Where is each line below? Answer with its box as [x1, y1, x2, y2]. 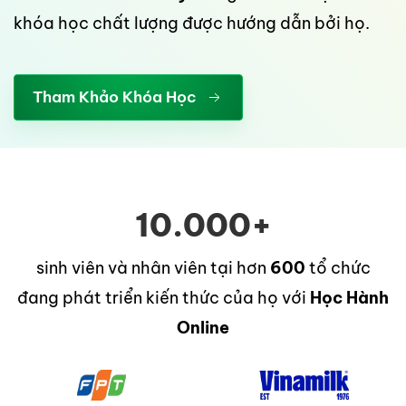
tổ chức [304, 257, 371, 278]
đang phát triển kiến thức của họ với [17, 287, 310, 308]
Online [177, 317, 229, 338]
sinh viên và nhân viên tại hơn [35, 257, 270, 278]
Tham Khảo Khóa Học [33, 87, 197, 107]
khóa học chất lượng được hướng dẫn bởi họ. [14, 13, 370, 34]
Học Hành [310, 287, 389, 308]
